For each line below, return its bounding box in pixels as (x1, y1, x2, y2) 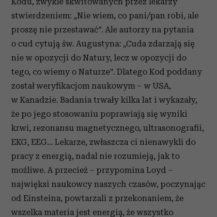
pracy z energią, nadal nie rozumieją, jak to (11, 151, 180, 161)
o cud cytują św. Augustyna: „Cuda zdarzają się (11, 39, 195, 49)
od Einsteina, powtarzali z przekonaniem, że (11, 193, 184, 203)
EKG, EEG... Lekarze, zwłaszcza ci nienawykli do (11, 137, 196, 147)
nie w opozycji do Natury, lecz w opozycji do (11, 53, 186, 63)
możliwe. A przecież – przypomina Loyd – (11, 165, 173, 175)
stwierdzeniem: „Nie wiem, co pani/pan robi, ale (11, 11, 199, 21)
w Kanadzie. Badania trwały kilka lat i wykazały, (11, 95, 197, 105)
